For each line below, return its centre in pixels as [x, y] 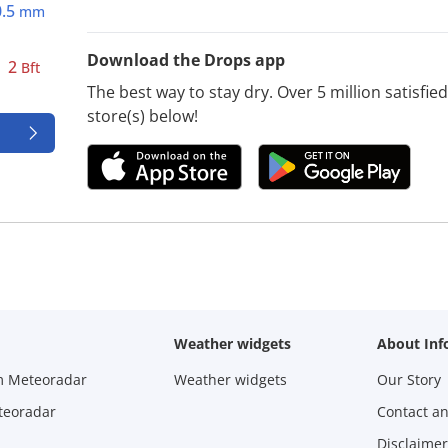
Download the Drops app [186, 59]
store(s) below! [143, 115]
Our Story [409, 379]
